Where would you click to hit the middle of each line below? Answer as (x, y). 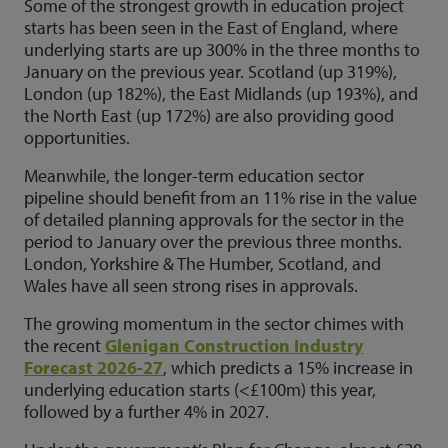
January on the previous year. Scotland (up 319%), (210, 71)
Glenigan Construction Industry (234, 345)
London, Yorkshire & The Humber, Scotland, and (202, 263)
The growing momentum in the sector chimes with (214, 323)
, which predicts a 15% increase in (288, 367)
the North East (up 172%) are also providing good (209, 115)
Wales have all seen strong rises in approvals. (191, 285)
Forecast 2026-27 (93, 367)
